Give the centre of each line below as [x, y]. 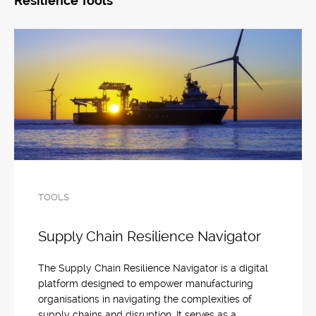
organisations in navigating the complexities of [145, 299]
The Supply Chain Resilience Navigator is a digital [153, 268]
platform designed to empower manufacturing [146, 284]
